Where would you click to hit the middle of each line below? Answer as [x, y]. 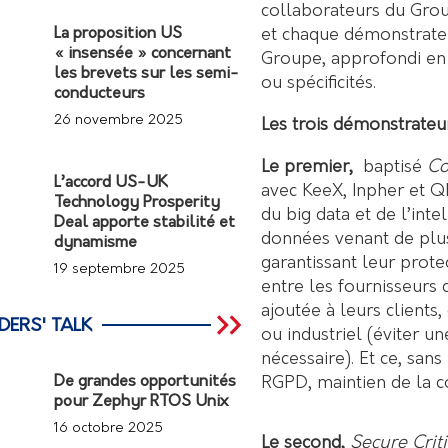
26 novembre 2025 [119, 120]
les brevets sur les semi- [147, 74]
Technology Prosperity [137, 203]
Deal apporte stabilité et [145, 223]
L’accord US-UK [111, 183]
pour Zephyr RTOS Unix [141, 402]
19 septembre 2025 [120, 269]
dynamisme [96, 243]
